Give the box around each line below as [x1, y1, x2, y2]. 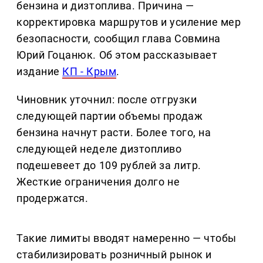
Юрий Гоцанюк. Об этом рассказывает [16, 49, 218, 62]
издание [16, 65, 63, 78]
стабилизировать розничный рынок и [16, 248, 212, 261]
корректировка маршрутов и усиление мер [16, 16, 241, 29]
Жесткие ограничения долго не [16, 176, 180, 188]
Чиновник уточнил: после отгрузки [16, 93, 197, 106]
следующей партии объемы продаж [16, 110, 203, 123]
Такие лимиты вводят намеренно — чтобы [16, 232, 237, 245]
